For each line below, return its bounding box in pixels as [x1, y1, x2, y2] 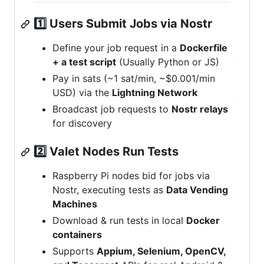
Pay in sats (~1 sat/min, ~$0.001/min [52, 72, 215, 85]
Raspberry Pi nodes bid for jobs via [52, 170, 210, 182]
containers [52, 229, 102, 241]
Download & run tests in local [52, 214, 186, 227]
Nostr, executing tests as [52, 184, 166, 196]
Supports [52, 245, 97, 258]
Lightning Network [112, 87, 197, 99]
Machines [52, 198, 97, 210]
